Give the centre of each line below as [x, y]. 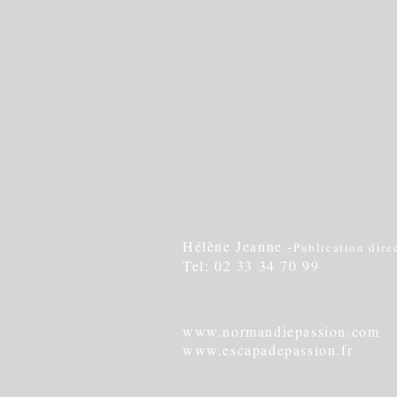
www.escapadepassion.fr [268, 349]
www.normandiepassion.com [281, 331]
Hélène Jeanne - [238, 245]
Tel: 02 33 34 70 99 [251, 265]
